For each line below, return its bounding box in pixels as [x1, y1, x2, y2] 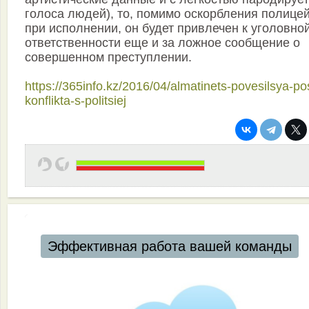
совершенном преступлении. [25, 50, 192, 64]
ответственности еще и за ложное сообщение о [25, 35, 300, 50]
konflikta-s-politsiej [25, 93, 126, 108]
